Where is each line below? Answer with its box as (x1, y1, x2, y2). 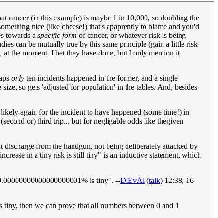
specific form (37, 31, 77, 39)
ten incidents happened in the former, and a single (24, 73, 178, 82)
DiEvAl (120, 176, 145, 184)
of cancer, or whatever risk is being (77, 31, 186, 39)
